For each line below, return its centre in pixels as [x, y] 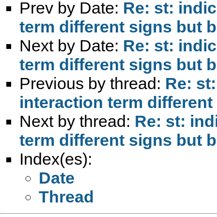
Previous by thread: [92, 83]
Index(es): [56, 159]
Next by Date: [71, 45]
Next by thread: [77, 121]
